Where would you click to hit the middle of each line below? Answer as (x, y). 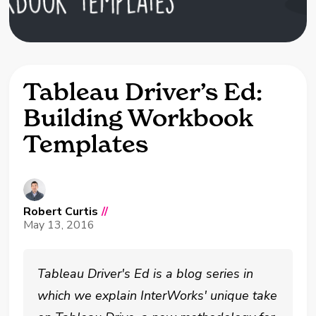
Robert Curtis (61, 212)
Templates (86, 144)
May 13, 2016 (59, 225)
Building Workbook (139, 118)
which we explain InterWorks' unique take (158, 296)
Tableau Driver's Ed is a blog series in (146, 274)
